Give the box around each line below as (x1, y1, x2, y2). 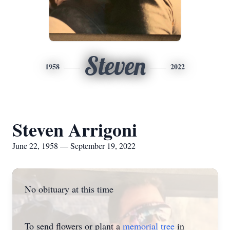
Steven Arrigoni (12, 116, 137, 143)
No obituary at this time (25, 183, 113, 195)
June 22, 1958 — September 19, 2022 (12, 140, 136, 151)
